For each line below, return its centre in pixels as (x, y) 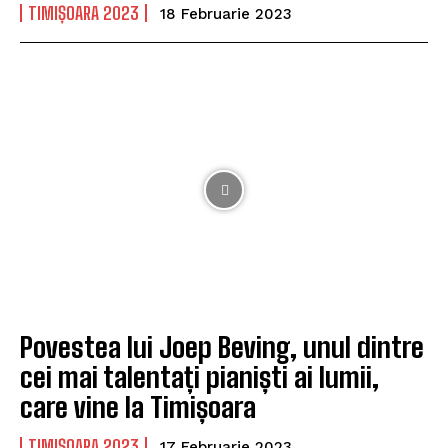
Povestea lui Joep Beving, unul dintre (222, 347)
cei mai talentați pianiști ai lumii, (199, 377)
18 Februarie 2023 (226, 13)
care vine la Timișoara (138, 407)
